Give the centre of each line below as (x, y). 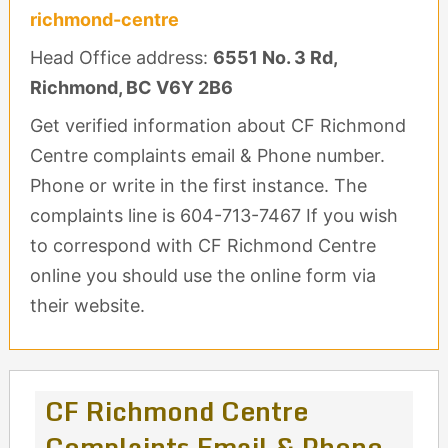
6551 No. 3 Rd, (274, 57)
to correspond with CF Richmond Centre (202, 245)
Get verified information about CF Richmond (217, 125)
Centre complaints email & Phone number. (207, 155)
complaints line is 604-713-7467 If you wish (213, 215)
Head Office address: (121, 57)
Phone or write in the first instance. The (198, 185)
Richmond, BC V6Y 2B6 (131, 87)
